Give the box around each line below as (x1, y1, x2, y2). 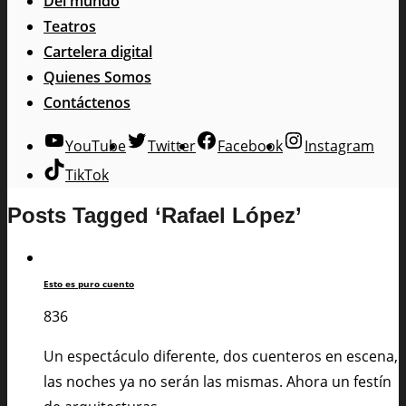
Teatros (43, 15, 96, 36)
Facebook (217, 135, 283, 156)
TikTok (65, 164, 109, 185)
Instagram (304, 135, 374, 156)
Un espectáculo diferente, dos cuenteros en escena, (43, 345, 398, 366)
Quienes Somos (43, 66, 151, 87)
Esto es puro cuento (43, 276, 134, 290)
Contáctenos (43, 92, 130, 112)
